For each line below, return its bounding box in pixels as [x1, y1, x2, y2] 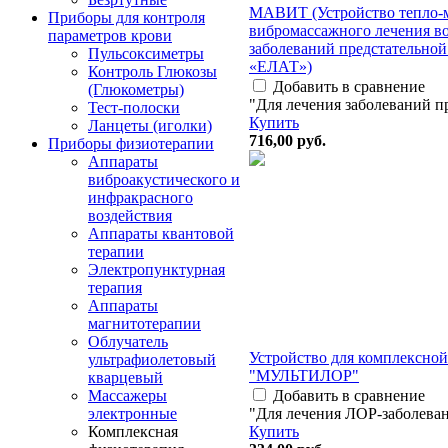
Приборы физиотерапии [48, 135, 214, 152]
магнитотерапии [88, 315, 201, 332]
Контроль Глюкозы [88, 63, 217, 80]
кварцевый [88, 369, 163, 386]
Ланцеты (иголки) [88, 117, 212, 134]
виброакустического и [88, 171, 240, 188]
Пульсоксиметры [88, 45, 204, 62]
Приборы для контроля [48, 9, 205, 26]
